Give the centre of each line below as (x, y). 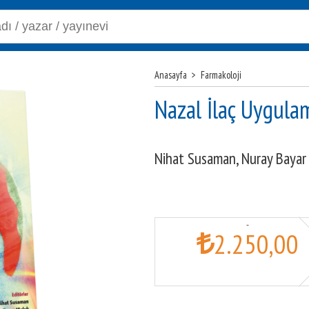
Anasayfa (171, 74)
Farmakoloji (221, 74)
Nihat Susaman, (198, 158)
